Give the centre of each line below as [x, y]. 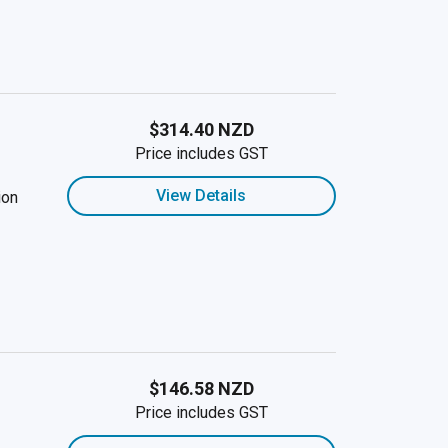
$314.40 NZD [201, 129]
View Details [201, 195]
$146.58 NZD [201, 388]
